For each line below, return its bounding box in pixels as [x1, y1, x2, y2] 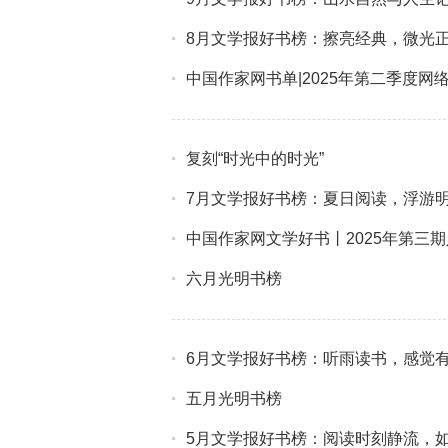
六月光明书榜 [186, 270, 282, 287]
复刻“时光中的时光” [186, 150, 324, 167]
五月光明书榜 [186, 390, 282, 407]
